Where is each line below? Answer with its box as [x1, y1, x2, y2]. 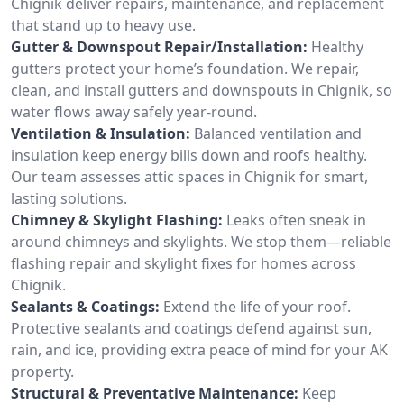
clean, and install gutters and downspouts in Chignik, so [11, 79, 392, 100]
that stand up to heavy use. [11, 14, 196, 35]
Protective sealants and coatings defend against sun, [11, 317, 372, 338]
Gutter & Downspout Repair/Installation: [11, 36, 308, 57]
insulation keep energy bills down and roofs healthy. [11, 144, 367, 165]
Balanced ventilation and [194, 123, 362, 143]
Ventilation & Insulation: [11, 123, 190, 143]
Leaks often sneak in [226, 209, 366, 230]
